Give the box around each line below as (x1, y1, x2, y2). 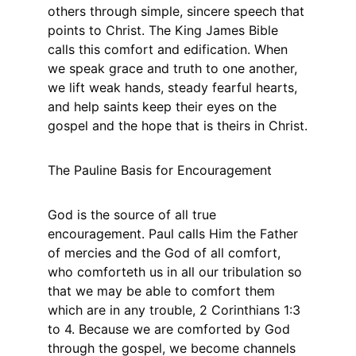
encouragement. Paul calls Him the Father (48, 226, 302, 242)
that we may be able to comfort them (48, 283, 279, 299)
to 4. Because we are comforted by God (48, 321, 294, 337)
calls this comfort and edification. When (48, 41, 292, 57)
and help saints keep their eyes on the (48, 99, 281, 114)
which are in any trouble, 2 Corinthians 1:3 (48, 302, 304, 318)
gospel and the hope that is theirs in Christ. (48, 118, 308, 133)
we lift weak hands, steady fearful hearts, (48, 79, 301, 95)
